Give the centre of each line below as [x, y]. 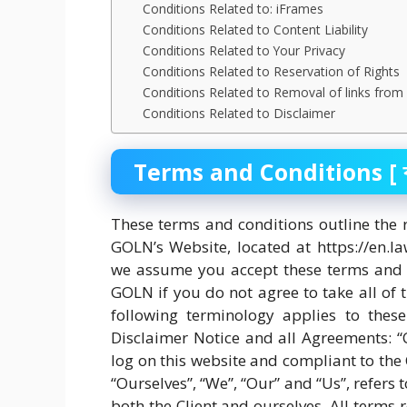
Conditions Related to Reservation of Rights [272, 71]
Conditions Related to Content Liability [256, 30]
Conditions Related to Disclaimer [239, 113]
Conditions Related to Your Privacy [244, 50]
